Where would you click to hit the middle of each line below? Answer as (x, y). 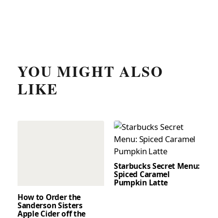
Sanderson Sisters (50, 206)
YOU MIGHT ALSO (91, 71)
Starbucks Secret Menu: (157, 166)
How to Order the (49, 197)
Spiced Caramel (142, 174)
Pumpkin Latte (141, 182)
